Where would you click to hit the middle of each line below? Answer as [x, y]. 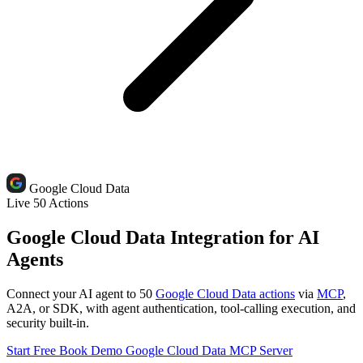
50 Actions [61, 203]
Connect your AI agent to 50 [81, 293]
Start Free [33, 350]
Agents [35, 259]
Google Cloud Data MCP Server [209, 350]
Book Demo [92, 350]
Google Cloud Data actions [225, 293]
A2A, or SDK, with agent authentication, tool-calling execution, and [181, 308]
